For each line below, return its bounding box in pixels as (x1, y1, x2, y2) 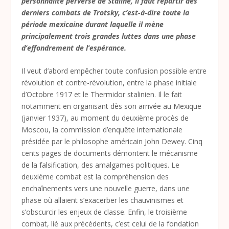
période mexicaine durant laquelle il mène (21, 19, 164, 29)
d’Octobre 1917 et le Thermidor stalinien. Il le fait (21, 89, 182, 100)
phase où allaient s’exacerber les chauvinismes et (21, 195, 184, 205)
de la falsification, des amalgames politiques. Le (21, 160, 180, 170)
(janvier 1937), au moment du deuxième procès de (21, 113, 189, 123)
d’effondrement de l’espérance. (21, 43, 127, 53)
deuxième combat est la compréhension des (21, 172, 169, 182)
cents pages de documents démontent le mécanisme (21, 148, 198, 158)
